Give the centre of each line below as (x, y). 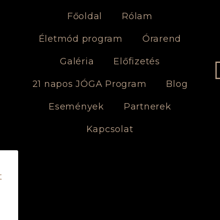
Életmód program (81, 39)
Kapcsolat (110, 129)
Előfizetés (137, 61)
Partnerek (147, 107)
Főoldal (85, 16)
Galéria (77, 61)
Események (76, 107)
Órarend (162, 39)
